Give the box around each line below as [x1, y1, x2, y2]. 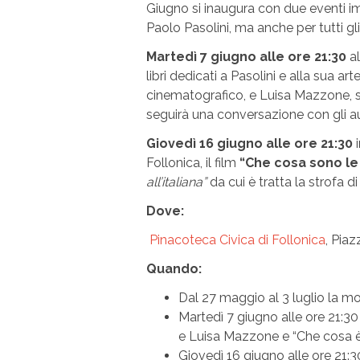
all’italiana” [146, 174, 207, 190]
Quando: [146, 261, 202, 277]
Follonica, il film [146, 155, 236, 171]
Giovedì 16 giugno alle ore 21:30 [146, 136, 353, 152]
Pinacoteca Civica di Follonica [149, 232, 325, 248]
